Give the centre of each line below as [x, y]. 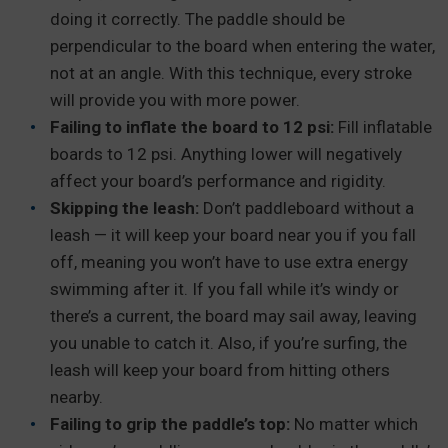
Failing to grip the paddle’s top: [170, 423]
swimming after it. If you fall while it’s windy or [224, 288]
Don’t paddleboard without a [306, 207]
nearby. [76, 396]
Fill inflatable [383, 126]
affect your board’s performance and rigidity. [220, 180]
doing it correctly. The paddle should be [197, 18]
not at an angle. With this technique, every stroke [231, 72]
